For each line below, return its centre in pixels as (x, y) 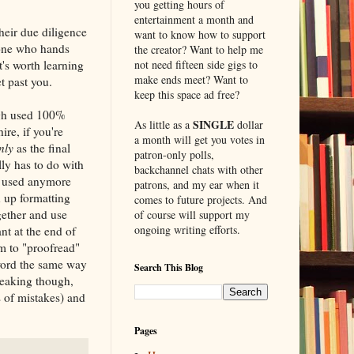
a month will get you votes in (199, 139)
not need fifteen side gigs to (196, 64)
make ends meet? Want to (191, 79)
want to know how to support (200, 34)
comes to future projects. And (200, 199)
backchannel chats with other (198, 169)
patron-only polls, (174, 154)
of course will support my (192, 214)
